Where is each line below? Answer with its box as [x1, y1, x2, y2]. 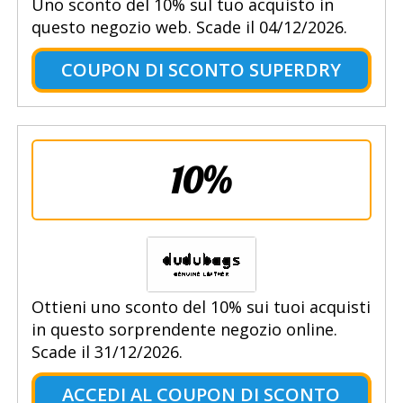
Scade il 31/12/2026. [31, 341, 183, 363]
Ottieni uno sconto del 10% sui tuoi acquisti [31, 296, 371, 318]
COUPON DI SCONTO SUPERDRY [61, 58, 342, 83]
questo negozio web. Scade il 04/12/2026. [31, 16, 347, 39]
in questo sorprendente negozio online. [31, 318, 337, 341]
